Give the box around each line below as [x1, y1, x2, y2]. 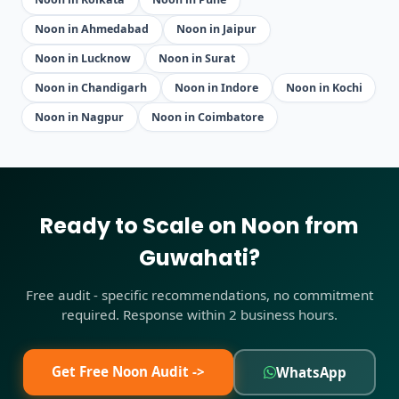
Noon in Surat [159, 51, 236, 66]
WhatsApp [275, 363, 346, 382]
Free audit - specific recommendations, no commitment [26, 285, 373, 304]
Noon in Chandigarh [35, 79, 148, 95]
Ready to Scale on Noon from [40, 210, 359, 240]
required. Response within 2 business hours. [61, 305, 338, 323]
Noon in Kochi [285, 79, 362, 95]
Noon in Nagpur [35, 109, 125, 125]
